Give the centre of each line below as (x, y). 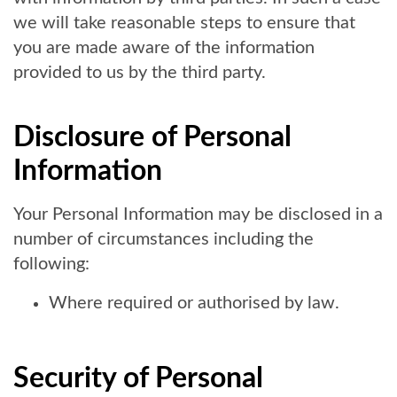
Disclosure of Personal (152, 137)
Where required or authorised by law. (194, 303)
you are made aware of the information (164, 48)
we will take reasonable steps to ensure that (184, 23)
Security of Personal (138, 378)
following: (51, 264)
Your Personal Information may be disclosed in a (198, 214)
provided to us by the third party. (140, 73)
